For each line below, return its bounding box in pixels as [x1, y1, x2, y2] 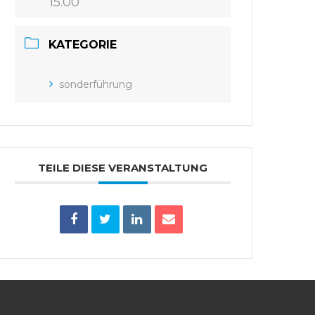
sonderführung [59, 78, 133, 91]
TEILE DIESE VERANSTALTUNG [38, 161, 208, 174]
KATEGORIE [49, 38, 117, 51]
